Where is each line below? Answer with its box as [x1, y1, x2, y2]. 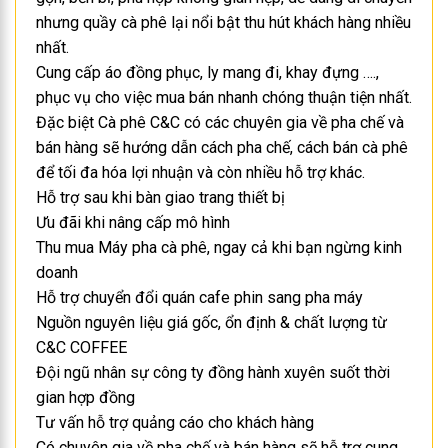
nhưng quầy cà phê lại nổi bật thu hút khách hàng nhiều [36, 13, 411, 33]
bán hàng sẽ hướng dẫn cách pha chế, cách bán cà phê [36, 138, 408, 158]
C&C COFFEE [36, 338, 127, 358]
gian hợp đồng [36, 388, 135, 408]
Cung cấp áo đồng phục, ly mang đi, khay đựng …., [36, 63, 379, 83]
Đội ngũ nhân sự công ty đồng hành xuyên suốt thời [36, 363, 390, 383]
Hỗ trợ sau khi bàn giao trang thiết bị [36, 188, 285, 208]
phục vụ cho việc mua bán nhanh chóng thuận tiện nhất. [36, 88, 412, 108]
